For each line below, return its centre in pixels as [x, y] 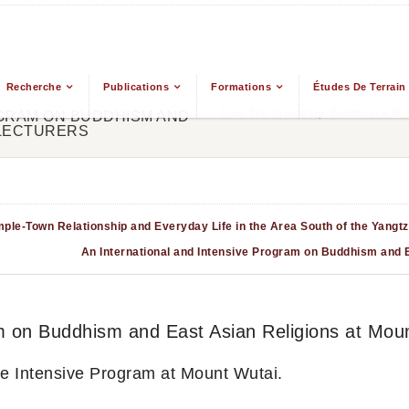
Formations [241, 86]
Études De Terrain [360, 86]
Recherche [34, 86]
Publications [136, 86]
